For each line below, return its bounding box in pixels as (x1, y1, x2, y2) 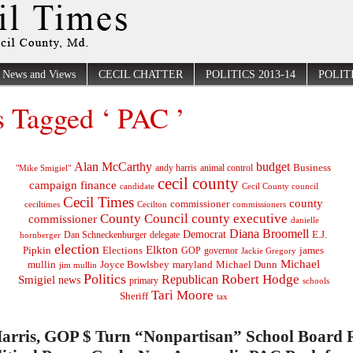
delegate (150, 229, 180, 240)
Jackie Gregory (241, 245, 296, 255)
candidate (119, 181, 154, 191)
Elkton (146, 242, 178, 256)
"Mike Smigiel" (16, 162, 71, 173)
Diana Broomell (229, 226, 309, 240)
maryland (172, 258, 213, 270)
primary (128, 275, 158, 286)
